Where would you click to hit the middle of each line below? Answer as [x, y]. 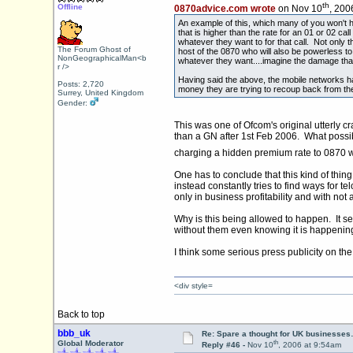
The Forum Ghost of [94, 49]
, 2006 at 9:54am [309, 345]
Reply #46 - [224, 345]
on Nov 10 [299, 9]
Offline [70, 7]
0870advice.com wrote [225, 9]
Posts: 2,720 [80, 84]
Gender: [73, 103]
